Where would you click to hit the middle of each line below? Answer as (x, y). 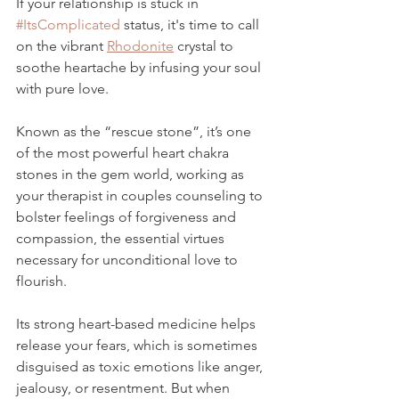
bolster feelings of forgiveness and (128, 217)
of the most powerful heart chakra (124, 153)
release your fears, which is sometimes (138, 346)
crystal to (205, 46)
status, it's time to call (191, 25)
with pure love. (64, 89)
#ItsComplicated (68, 25)
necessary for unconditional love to (129, 260)
